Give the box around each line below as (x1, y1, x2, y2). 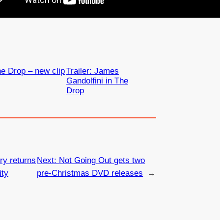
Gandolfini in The (66, 76, 128, 86)
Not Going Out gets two (59, 155, 145, 165)
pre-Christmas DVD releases (37, 168, 143, 178)
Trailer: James (66, 66, 119, 76)
